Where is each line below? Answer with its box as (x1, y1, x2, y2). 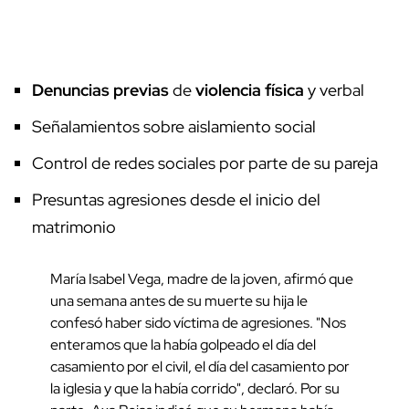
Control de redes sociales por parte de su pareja (32, 152, 378, 173)
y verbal (304, 79, 364, 100)
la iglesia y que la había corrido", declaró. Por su (50, 378, 340, 398)
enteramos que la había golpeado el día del (50, 334, 316, 354)
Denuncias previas (32, 79, 169, 100)
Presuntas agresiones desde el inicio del (32, 188, 320, 210)
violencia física (195, 79, 304, 100)
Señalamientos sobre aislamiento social (32, 115, 316, 137)
